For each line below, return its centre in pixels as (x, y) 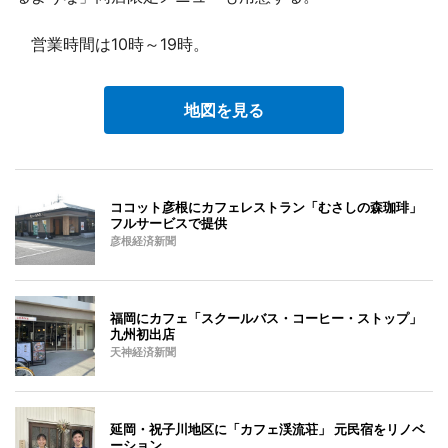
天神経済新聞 (143, 352)
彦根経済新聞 (143, 241)
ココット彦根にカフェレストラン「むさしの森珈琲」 (266, 206)
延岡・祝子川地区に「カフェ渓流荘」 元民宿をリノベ (267, 428)
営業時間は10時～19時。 (112, 43)
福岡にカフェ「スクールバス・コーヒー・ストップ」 (266, 317)
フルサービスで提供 (168, 222)
